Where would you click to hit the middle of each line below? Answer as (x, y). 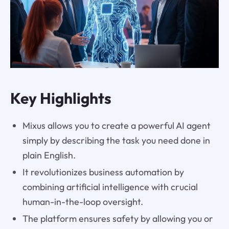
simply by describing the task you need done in (116, 140)
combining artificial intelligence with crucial (110, 187)
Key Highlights (61, 98)
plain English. (49, 155)
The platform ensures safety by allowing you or (118, 218)
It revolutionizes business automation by (103, 172)
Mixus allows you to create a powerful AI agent (116, 125)
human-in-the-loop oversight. (83, 201)
